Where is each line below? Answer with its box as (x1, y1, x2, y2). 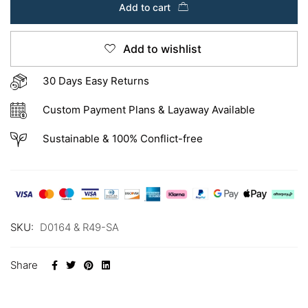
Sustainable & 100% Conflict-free (42, 132, 206, 146)
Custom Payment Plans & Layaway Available (42, 103, 255, 117)
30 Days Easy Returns (42, 74, 149, 88)
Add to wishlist (122, 42, 201, 56)
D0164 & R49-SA (40, 221, 119, 234)
